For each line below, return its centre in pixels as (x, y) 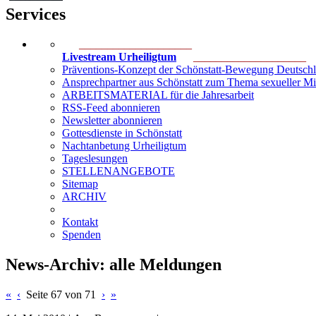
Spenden (81, 234)
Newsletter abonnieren (112, 120)
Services (36, 14)
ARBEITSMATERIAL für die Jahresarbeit (158, 95)
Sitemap (80, 183)
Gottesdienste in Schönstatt (122, 133)
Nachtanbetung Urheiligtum (124, 145)
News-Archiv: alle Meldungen (114, 264)
